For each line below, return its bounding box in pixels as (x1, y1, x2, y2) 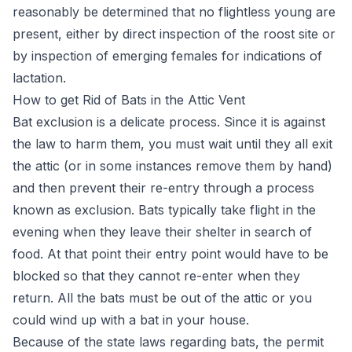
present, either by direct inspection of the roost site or (13, 26, 335, 42)
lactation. (13, 70, 66, 86)
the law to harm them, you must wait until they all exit (13, 136, 332, 152)
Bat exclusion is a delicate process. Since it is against (13, 114, 325, 130)
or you (268, 290, 312, 306)
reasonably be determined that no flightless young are (13, 4, 335, 20)
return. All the (13, 290, 96, 306)
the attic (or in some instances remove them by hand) (13, 158, 332, 174)
